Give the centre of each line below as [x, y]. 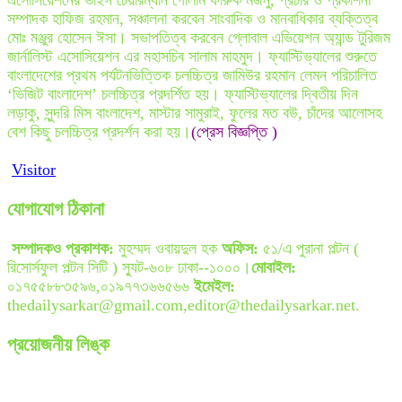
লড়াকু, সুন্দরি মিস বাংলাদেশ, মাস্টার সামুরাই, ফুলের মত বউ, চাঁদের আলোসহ [195, 114]
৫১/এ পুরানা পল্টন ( [309, 249]
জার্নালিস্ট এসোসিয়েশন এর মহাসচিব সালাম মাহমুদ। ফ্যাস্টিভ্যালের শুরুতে [192, 57]
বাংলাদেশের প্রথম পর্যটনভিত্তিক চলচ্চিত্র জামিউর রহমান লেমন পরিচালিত [192, 76]
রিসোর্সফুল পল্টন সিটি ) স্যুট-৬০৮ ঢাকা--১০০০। [129, 268]
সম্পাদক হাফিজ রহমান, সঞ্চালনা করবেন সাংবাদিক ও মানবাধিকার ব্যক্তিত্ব [192, 19]
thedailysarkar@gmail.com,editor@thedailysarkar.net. [184, 306]
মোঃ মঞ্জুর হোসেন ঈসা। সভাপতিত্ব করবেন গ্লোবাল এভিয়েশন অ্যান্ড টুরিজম [199, 38]
